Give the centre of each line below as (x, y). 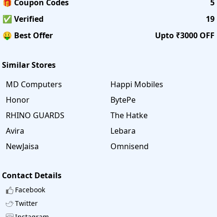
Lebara (123, 131)
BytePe (123, 100)
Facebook (30, 189)
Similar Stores (29, 65)
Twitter (26, 203)
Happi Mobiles (137, 84)
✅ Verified (23, 19)
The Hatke (129, 115)
